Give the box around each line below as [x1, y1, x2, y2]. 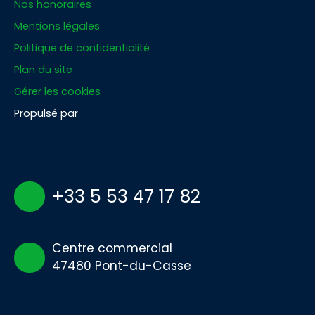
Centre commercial [51, 240, 172, 257]
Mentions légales [14, 18, 100, 33]
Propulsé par [14, 105, 78, 120]
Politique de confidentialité [14, 40, 150, 55]
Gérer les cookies [14, 84, 101, 98]
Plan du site [14, 62, 72, 77]
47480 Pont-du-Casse [51, 257, 191, 275]
